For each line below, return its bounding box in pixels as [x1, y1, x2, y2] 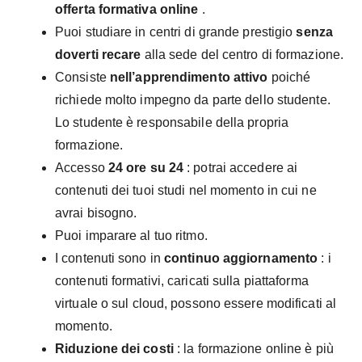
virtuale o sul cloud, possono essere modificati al [55, 296, 337, 310]
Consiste [55, 69, 110, 84]
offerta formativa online [55, 2, 199, 16]
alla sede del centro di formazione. [141, 47, 344, 61]
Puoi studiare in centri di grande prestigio [55, 24, 297, 39]
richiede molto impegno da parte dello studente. [55, 92, 330, 107]
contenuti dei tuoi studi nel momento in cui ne [55, 183, 317, 197]
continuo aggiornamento [164, 250, 318, 265]
